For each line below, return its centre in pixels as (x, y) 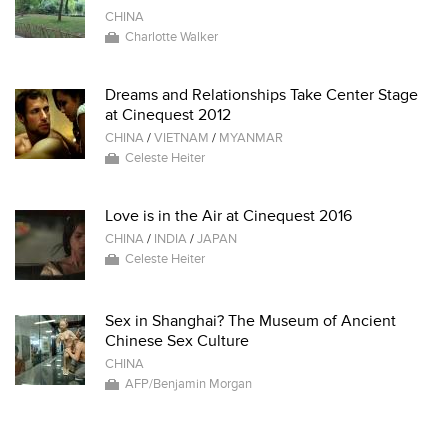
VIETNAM (181, 138)
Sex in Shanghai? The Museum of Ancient (250, 321)
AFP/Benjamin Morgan (188, 384)
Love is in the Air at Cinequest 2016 (228, 216)
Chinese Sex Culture (177, 341)
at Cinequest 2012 (168, 115)
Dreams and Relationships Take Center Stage (261, 95)
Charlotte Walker (171, 37)
